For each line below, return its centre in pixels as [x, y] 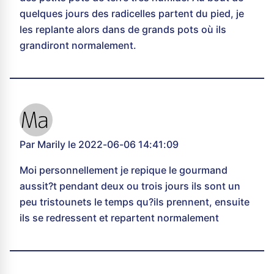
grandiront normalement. [78, 46]
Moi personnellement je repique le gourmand [124, 170]
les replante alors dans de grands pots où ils [123, 30]
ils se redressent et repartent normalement [119, 218]
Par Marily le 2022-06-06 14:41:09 [99, 145]
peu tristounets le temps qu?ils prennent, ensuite [135, 202]
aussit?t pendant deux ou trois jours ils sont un [130, 186]
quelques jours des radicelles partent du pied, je [132, 14]
